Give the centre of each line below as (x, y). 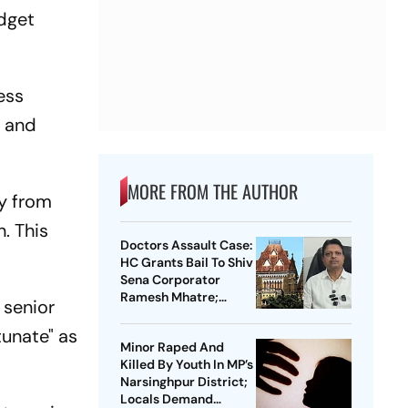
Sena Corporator (170, 280)
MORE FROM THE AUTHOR (212, 192)
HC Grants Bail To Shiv (186, 263)
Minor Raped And (172, 347)
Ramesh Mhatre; (169, 297)
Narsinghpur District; (184, 382)
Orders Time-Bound (180, 315)
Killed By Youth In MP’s (186, 365)
